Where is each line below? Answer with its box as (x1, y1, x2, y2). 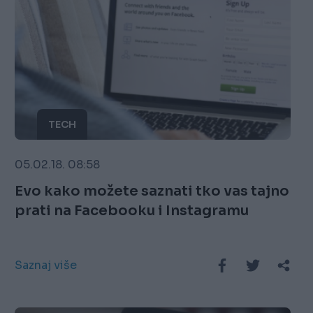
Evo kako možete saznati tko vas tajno (15, 182, 290, 201)
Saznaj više (15, 258, 78, 273)
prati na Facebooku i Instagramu (15, 202, 249, 220)
